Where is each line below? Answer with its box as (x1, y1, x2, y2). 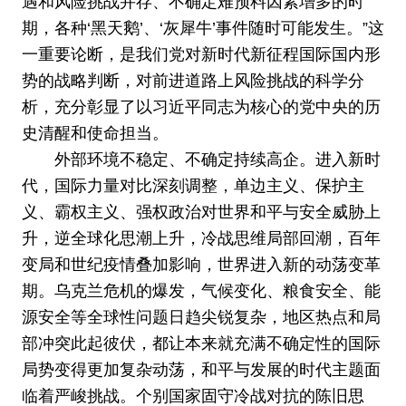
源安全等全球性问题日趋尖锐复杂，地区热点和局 (21, 308, 381, 327)
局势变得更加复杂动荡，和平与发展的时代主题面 (21, 361, 381, 380)
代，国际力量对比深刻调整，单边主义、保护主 (21, 177, 364, 196)
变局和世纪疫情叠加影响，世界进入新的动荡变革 (21, 256, 381, 275)
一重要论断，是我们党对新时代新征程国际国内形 (21, 45, 381, 64)
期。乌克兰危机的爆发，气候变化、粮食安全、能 (21, 282, 381, 301)
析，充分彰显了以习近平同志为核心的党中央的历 (21, 98, 381, 117)
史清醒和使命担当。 (21, 124, 169, 143)
